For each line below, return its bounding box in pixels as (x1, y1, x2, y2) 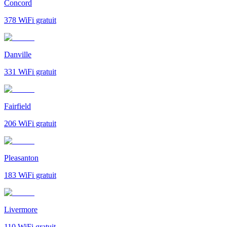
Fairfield (4, 101, 31, 110)
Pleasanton (4, 153, 39, 162)
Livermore (4, 205, 37, 214)
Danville (4, 50, 31, 59)
